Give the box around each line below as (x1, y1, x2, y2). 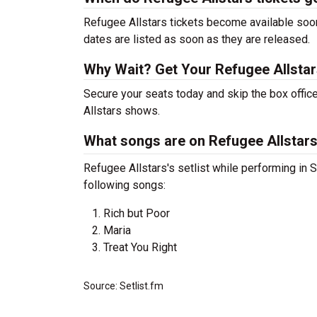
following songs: (83, 178, 166, 192)
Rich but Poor (103, 207, 170, 220)
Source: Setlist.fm (83, 280, 163, 292)
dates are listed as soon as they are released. (83, 33, 310, 46)
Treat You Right (103, 241, 177, 254)
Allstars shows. (83, 104, 160, 117)
